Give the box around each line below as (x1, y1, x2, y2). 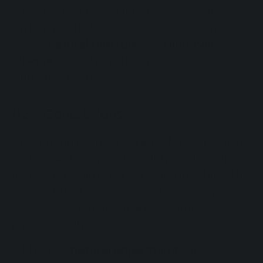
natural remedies (48, 36, 144, 52)
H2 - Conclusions (12, 105, 123, 122)
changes (12, 52, 60, 68)
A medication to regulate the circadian (12, 3, 214, 19)
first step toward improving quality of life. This (12, 166, 251, 182)
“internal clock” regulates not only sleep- (12, 183, 225, 198)
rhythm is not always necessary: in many (12, 19, 223, 35)
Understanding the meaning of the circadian (12, 133, 242, 149)
